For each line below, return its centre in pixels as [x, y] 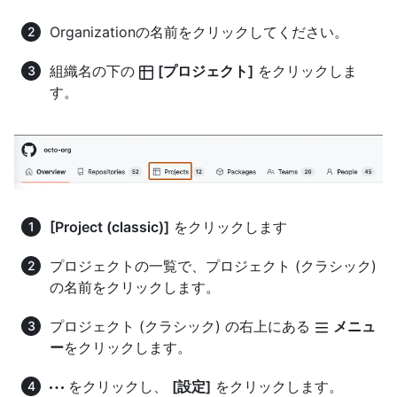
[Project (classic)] [109, 227]
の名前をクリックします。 [135, 288]
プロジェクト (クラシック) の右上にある [182, 327]
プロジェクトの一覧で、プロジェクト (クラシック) [213, 266]
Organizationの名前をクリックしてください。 [199, 31]
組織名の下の [94, 70]
